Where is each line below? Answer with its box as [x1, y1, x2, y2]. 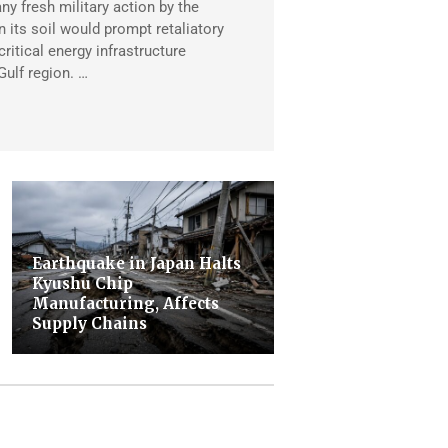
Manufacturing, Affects [31, 293, 219, 313]
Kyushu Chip [31, 273, 133, 293]
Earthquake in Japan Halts [31, 253, 241, 273]
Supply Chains [31, 313, 147, 333]
